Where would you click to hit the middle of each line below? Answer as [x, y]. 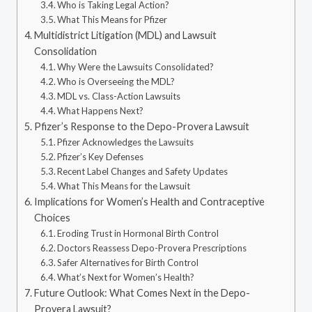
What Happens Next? [101, 111]
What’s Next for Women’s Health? [126, 278]
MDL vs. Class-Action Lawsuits [119, 96]
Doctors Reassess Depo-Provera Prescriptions [152, 248]
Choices [52, 218]
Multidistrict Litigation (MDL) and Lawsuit [125, 36]
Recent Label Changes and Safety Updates [143, 172]
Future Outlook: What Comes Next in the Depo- [142, 293]
